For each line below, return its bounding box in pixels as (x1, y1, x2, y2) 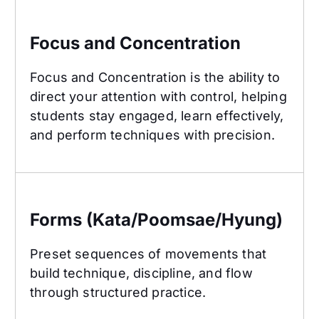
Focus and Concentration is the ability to (30, 70, 281, 85)
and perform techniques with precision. (30, 127, 275, 143)
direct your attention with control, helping (30, 89, 287, 105)
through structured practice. (30, 285, 206, 300)
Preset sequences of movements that (30, 246, 267, 262)
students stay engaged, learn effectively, (30, 108, 284, 124)
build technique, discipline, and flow (30, 266, 253, 281)
